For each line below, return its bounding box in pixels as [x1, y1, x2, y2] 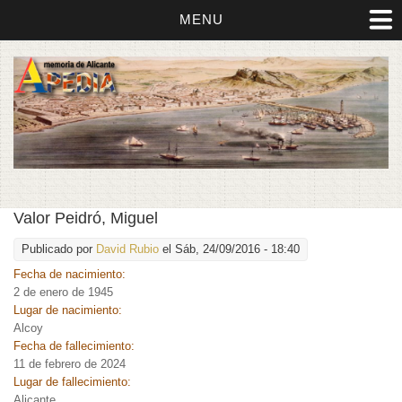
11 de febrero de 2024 [13, 356, 126, 371]
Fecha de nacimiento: [13, 267, 129, 281]
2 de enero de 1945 [13, 284, 113, 299]
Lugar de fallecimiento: [13, 374, 135, 389]
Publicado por [22, 241, 96, 256]
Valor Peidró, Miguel [13, 208, 158, 227]
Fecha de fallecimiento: [13, 338, 138, 353]
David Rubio [96, 241, 159, 256]
